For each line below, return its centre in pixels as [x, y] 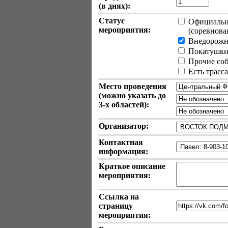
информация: [123, 151]
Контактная [121, 142]
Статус [112, 21]
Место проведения [133, 86]
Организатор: [124, 126]
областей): [129, 105]
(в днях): [115, 6]
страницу [116, 206]
